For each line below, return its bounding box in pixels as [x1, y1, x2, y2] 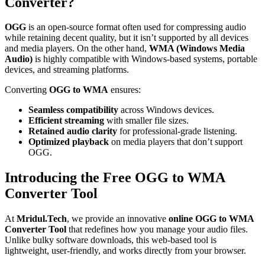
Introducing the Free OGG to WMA [5, 170, 225, 186]
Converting [5, 85, 49, 95]
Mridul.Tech [17, 214, 67, 224]
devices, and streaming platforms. [5, 64, 129, 75]
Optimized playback [28, 137, 109, 147]
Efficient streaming [28, 115, 104, 126]
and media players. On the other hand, [5, 43, 149, 54]
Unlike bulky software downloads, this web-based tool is [5, 235, 216, 245]
